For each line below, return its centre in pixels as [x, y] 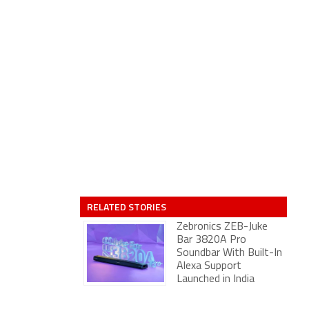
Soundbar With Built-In [229, 253]
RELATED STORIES [127, 207]
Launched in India [216, 279]
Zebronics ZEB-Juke [222, 227]
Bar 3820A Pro [211, 240]
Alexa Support [209, 266]
